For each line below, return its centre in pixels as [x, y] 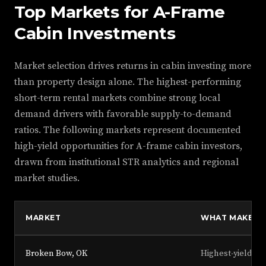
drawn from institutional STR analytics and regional [126, 162]
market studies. [47, 178]
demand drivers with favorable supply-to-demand [123, 114]
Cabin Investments [95, 34]
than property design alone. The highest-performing [128, 82]
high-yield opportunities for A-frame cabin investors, [128, 146]
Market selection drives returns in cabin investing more [133, 66]
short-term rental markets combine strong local [117, 98]
